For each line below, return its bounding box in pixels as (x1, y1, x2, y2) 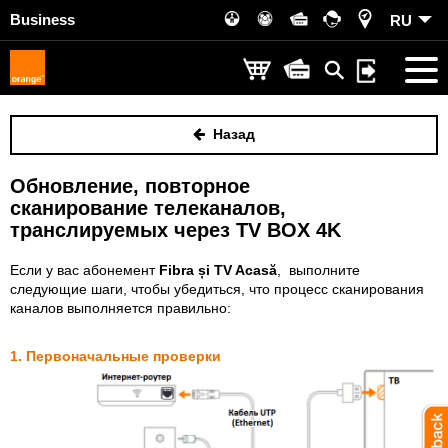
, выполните (277, 262, 360, 278)
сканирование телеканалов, (10, 197, 286, 219)
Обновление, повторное (10, 175, 250, 197)
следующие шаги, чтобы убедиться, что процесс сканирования (10, 281, 424, 297)
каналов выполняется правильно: (10, 300, 231, 316)
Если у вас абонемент (10, 262, 159, 278)
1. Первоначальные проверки (10, 348, 221, 364)
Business (10, 11, 75, 28)
